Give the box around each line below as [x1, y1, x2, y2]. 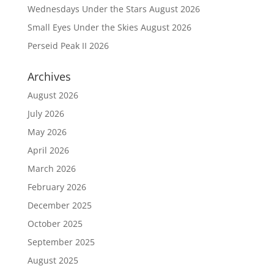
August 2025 [27, 254, 78, 266]
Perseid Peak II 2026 [27, 40, 109, 51]
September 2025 [27, 236, 95, 248]
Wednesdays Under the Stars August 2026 [27, 3, 200, 15]
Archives [27, 69, 71, 84]
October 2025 [27, 218, 83, 229]
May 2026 [27, 126, 67, 138]
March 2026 [27, 163, 76, 174]
